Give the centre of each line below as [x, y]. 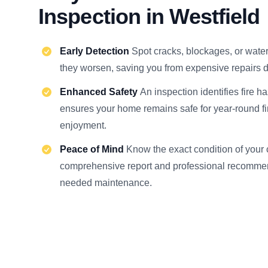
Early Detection [96, 51]
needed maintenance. [106, 183]
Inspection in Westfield [149, 16]
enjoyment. [83, 125]
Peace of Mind [93, 149]
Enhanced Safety [100, 92]
